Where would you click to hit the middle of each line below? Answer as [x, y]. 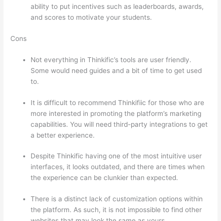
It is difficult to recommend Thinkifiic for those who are [118, 102]
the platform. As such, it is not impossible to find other [116, 209]
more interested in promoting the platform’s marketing [116, 113]
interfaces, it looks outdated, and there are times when [118, 167]
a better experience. [63, 135]
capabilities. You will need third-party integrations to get [119, 124]
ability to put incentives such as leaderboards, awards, [117, 7]
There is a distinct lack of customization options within [117, 199]
